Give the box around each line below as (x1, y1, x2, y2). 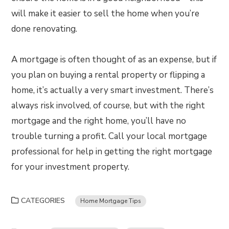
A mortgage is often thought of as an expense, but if (11, 54, 217, 65)
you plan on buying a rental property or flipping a (11, 69, 205, 81)
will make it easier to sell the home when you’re (11, 8, 200, 19)
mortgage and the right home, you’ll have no (11, 115, 187, 127)
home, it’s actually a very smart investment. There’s (11, 84, 214, 96)
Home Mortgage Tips (80, 197, 142, 205)
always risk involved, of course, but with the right (11, 100, 205, 111)
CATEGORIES (21, 196, 65, 205)
